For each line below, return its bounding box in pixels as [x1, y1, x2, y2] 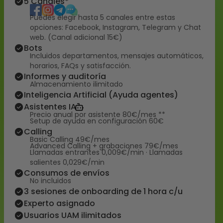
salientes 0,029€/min [30, 157, 105, 167]
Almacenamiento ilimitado [30, 79, 123, 89]
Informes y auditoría [24, 71, 106, 82]
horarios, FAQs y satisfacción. [30, 61, 131, 71]
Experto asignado [24, 198, 95, 209]
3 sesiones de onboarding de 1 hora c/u [24, 186, 183, 197]
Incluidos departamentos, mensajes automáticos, [30, 51, 204, 61]
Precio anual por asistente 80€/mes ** [30, 110, 165, 119]
